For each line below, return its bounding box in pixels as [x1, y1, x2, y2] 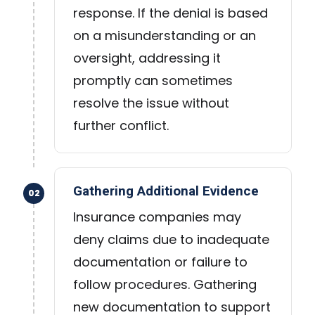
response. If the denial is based [73, 4, 268, 22]
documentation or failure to [73, 253, 247, 271]
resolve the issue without [73, 94, 229, 112]
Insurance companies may [73, 208, 241, 226]
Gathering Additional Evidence [73, 183, 259, 200]
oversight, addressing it [73, 49, 221, 67]
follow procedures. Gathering [73, 276, 257, 294]
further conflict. [73, 117, 169, 135]
